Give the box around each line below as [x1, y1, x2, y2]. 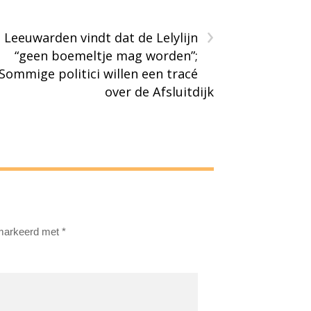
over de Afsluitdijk [105, 83, 214, 100]
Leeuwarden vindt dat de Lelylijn [4, 28, 198, 46]
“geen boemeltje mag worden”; [15, 47, 198, 64]
